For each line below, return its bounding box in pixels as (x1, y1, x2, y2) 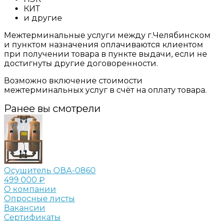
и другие (24, 13, 62, 23)
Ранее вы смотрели (4, 102, 101, 114)
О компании (4, 184, 56, 194)
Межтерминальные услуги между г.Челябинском (4, 30, 211, 40)
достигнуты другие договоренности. (4, 58, 158, 68)
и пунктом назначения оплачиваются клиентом (4, 39, 203, 49)
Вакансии (4, 203, 45, 213)
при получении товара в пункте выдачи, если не (4, 49, 207, 59)
